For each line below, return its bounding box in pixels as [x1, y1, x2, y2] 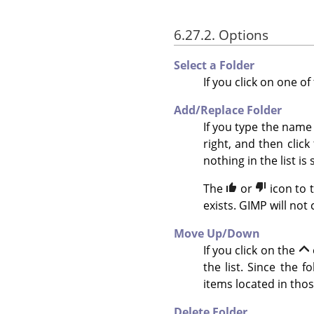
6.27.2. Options [174, 25, 268, 44]
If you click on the [203, 242, 299, 258]
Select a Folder [174, 57, 254, 73]
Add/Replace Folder [174, 102, 282, 118]
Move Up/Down [174, 225, 260, 241]
